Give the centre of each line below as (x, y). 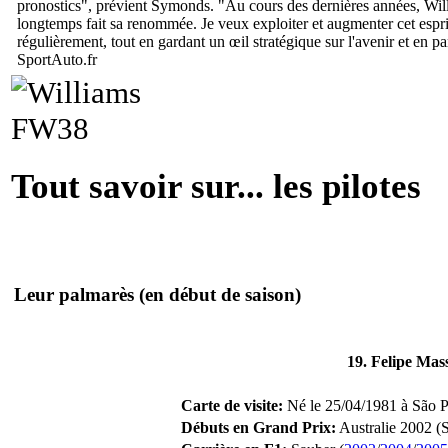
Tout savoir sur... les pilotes (216, 186)
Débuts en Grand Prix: (258, 427)
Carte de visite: (232, 405)
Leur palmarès (76, 295)
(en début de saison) (220, 295)
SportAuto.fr (57, 59)
